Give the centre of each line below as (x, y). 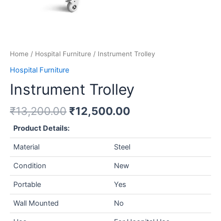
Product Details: (42, 128)
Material (27, 147)
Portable (27, 184)
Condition (30, 166)
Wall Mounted (36, 203)
